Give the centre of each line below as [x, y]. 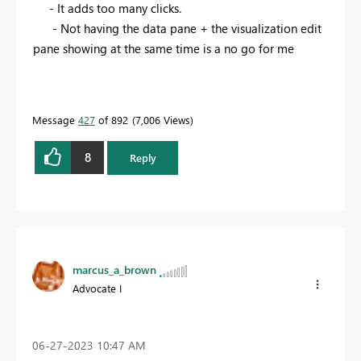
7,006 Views [163, 119]
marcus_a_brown [114, 270]
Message [55, 119]
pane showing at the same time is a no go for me [164, 48]
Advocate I [97, 288]
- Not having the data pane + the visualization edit [177, 28]
